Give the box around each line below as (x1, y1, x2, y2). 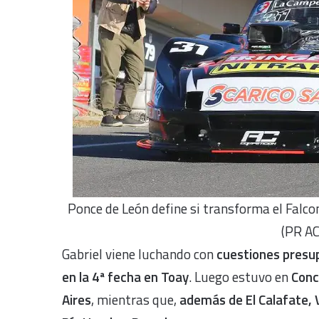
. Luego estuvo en (189, 266, 288, 287)
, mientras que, (91, 288, 179, 310)
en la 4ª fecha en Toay (62, 266, 189, 287)
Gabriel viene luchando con (62, 243, 216, 264)
